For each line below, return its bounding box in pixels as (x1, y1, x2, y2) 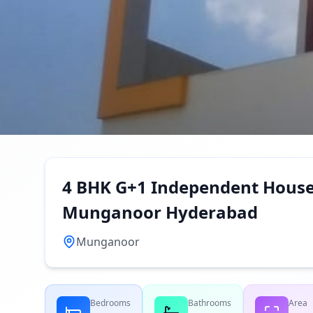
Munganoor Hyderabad (62, 201, 258, 224)
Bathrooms (188, 297, 231, 309)
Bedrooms (90, 297, 131, 309)
